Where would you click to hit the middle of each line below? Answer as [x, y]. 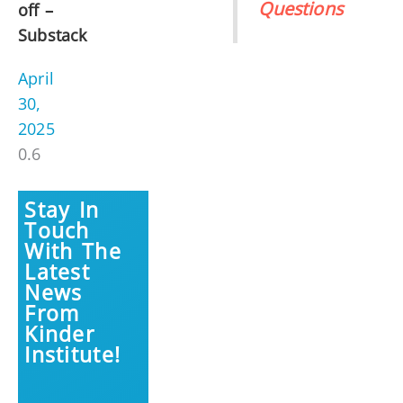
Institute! [73, 355]
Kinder [60, 334]
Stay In [62, 210]
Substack [53, 36]
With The [73, 251]
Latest [58, 272]
